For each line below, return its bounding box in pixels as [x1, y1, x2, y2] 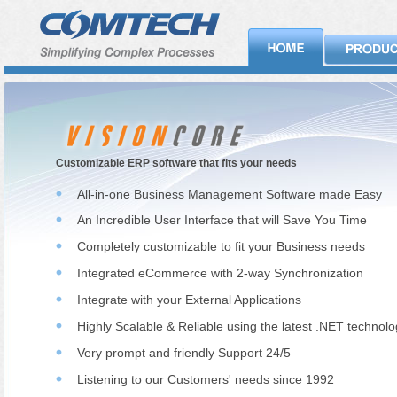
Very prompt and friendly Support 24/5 [77, 346, 291, 360]
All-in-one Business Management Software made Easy [77, 187, 382, 201]
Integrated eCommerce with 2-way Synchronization [77, 266, 363, 280]
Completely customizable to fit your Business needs [77, 239, 365, 253]
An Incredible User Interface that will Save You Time [77, 213, 367, 227]
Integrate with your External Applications [77, 292, 301, 307]
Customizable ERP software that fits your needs [56, 157, 297, 169]
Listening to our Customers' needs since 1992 [77, 372, 334, 386]
